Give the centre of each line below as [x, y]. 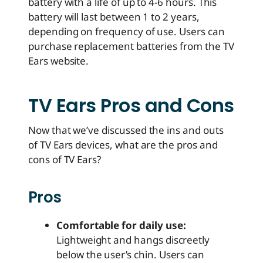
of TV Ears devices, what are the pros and [123, 144]
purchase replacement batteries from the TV [131, 46]
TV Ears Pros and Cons [131, 105]
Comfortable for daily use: [121, 225]
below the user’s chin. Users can [131, 254]
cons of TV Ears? [65, 159]
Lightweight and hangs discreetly [133, 240]
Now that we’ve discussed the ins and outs [126, 130]
